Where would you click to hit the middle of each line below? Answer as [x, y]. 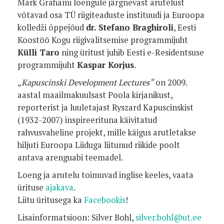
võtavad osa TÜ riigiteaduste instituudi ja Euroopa [111, 15]
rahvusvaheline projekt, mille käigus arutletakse [107, 132]
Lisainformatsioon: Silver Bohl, [76, 217]
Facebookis [105, 200]
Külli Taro [38, 52]
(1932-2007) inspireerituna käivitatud [87, 120]
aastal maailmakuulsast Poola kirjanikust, [95, 95]
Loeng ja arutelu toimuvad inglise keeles [93, 175]
